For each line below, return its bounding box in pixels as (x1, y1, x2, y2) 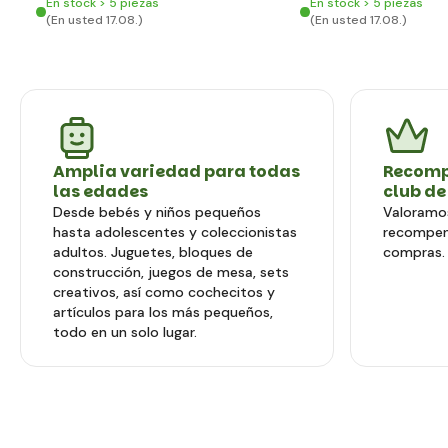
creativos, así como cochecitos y (53, 283, 275, 301)
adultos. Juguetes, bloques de (53, 243, 253, 261)
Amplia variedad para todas (53, 160, 300, 183)
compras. (383, 243, 445, 261)
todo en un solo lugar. (53, 323, 197, 341)
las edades (53, 180, 148, 203)
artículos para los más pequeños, (53, 303, 273, 321)
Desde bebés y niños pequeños (53, 203, 261, 221)
